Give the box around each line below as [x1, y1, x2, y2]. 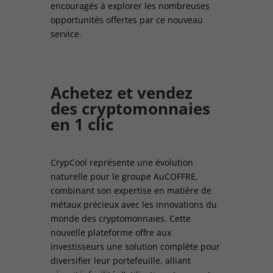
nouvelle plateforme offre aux [50, 226, 171, 238]
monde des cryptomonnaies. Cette [50, 212, 191, 224]
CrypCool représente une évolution [50, 156, 193, 168]
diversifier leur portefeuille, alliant [50, 254, 191, 266]
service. [50, 27, 82, 40]
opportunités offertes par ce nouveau [50, 13, 203, 26]
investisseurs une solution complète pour [50, 240, 220, 252]
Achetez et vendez [50, 81, 193, 104]
